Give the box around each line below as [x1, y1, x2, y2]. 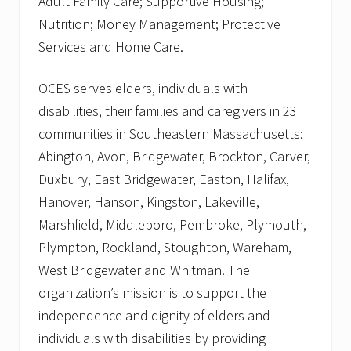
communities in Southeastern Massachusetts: [38, 125, 303, 143]
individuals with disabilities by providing [38, 329, 266, 348]
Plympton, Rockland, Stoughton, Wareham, [38, 238, 291, 257]
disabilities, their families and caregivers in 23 [38, 102, 297, 121]
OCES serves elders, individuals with [38, 79, 248, 98]
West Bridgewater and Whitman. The [38, 261, 250, 280]
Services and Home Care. [38, 38, 183, 56]
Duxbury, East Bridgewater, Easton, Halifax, [38, 170, 289, 189]
